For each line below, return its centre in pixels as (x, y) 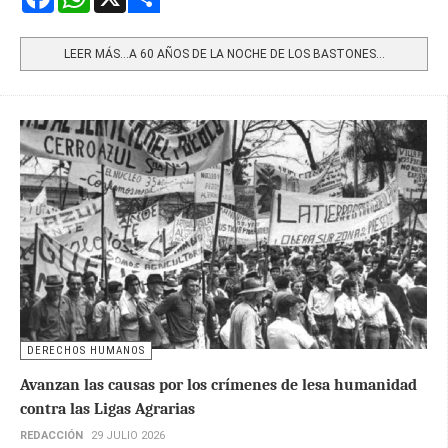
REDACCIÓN (51, 435)
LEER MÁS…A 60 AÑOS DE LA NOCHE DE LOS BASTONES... (224, 53)
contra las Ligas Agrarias (107, 408)
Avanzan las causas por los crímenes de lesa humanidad (218, 384)
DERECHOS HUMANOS (86, 350)
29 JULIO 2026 (128, 435)
